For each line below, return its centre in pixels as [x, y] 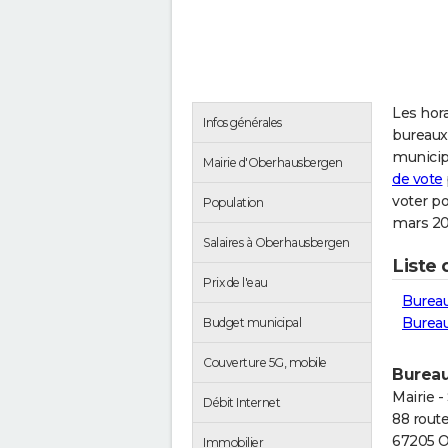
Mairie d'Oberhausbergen [273, 162]
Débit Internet [241, 402]
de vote [417, 179]
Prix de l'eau [235, 282]
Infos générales [242, 122]
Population [233, 202]
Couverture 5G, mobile [265, 362]
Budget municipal [252, 322]
